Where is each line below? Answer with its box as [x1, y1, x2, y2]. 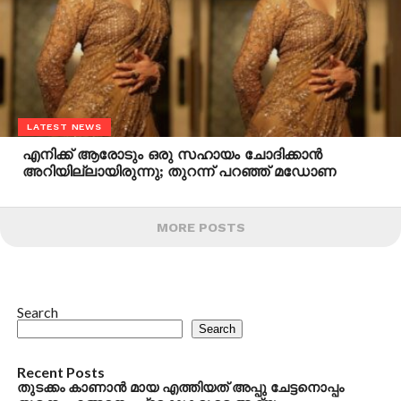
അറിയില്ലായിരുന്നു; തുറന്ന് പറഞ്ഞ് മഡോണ [21, 162, 336, 180]
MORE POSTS [156, 219, 245, 235]
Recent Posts [16, 363, 105, 380]
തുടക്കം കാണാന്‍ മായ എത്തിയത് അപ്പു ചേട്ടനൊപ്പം [16, 379, 344, 396]
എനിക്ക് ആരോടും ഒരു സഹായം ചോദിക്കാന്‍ [21, 145, 322, 163]
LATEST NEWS [27, 121, 102, 133]
